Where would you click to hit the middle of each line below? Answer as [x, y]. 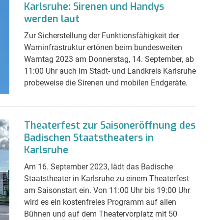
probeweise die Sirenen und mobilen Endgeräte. [106, 82]
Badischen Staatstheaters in [89, 137]
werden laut [52, 19]
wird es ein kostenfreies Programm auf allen [100, 202]
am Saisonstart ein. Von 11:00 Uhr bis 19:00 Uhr [107, 190]
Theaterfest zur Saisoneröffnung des [110, 125]
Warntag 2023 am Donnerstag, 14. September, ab [109, 59]
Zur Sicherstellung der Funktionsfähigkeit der [102, 35]
